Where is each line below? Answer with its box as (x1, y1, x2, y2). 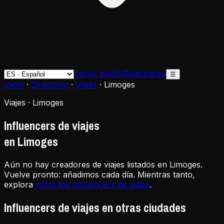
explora (4, 179, 33, 189)
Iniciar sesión (74, 68, 123, 78)
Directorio (31, 79, 68, 89)
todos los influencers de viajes (35, 179, 149, 189)
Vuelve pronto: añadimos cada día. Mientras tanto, (4, 169, 195, 179)
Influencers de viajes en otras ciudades (4, 199, 186, 215)
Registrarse (123, 68, 166, 78)
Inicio (4, 79, 24, 89)
